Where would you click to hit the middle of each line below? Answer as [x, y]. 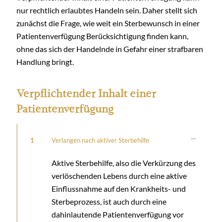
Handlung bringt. [45, 61]
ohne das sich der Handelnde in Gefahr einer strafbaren [110, 49]
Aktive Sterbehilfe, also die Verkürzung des [124, 163]
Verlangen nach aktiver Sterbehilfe [100, 140]
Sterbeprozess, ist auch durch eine [109, 201]
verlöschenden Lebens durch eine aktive [119, 175]
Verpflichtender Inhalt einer [86, 93]
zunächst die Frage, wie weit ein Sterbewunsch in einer [108, 23]
